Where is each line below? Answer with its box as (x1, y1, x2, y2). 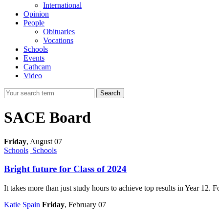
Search (100, 89, 120, 97)
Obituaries (43, 27, 75, 36)
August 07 (28, 137, 62, 146)
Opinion (23, 9, 49, 18)
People (23, 18, 44, 27)
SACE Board (4, 109, 91, 127)
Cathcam (23, 62, 51, 71)
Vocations (43, 36, 73, 44)
